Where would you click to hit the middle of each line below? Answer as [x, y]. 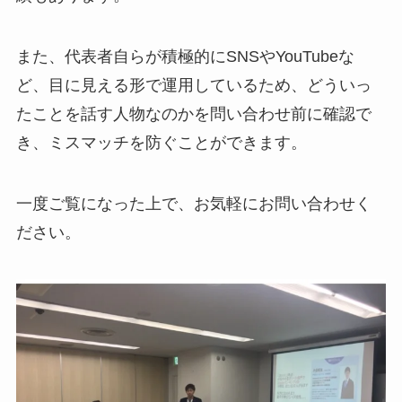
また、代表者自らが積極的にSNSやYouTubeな [185, 57]
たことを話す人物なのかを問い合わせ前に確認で [193, 114]
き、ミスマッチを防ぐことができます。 [161, 143]
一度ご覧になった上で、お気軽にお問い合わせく [193, 204]
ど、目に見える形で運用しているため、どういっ [193, 86]
